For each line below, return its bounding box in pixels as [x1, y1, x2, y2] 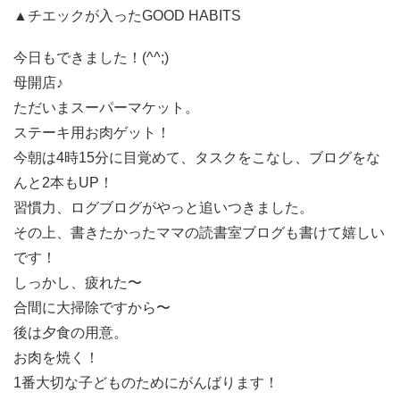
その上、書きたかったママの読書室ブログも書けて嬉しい [13, 224, 385, 240]
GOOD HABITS [142, 7, 241, 23]
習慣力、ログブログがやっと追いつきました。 [13, 199, 313, 215]
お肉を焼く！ [13, 349, 99, 365]
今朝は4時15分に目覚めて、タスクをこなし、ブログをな [13, 149, 380, 165]
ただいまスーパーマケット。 [13, 99, 199, 115]
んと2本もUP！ [13, 174, 113, 190]
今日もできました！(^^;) [13, 49, 169, 65]
